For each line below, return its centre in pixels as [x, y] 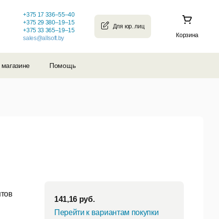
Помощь [63, 66]
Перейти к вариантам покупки [107, 213]
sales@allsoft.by [44, 38]
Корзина [187, 35]
